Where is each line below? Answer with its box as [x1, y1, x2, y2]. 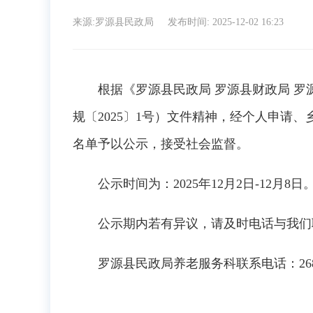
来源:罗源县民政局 [73, 17, 156, 27]
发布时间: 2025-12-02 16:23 [168, 17, 284, 27]
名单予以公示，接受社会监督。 [73, 137, 249, 151]
